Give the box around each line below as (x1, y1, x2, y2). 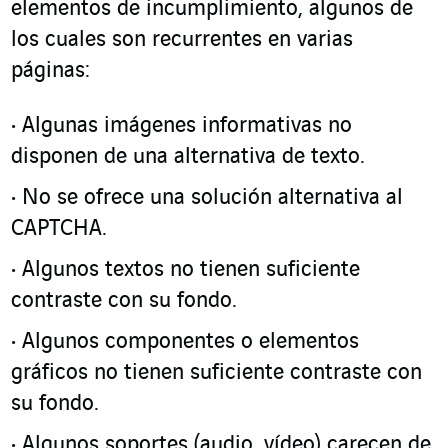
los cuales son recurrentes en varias (11, 28, 353, 52)
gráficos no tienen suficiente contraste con (11, 361, 422, 385)
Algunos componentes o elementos (22, 330, 359, 354)
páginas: (11, 59, 90, 83)
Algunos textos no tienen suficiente (22, 258, 360, 282)
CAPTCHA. (11, 217, 107, 241)
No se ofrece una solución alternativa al (22, 186, 403, 210)
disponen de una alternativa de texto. (11, 145, 365, 169)
